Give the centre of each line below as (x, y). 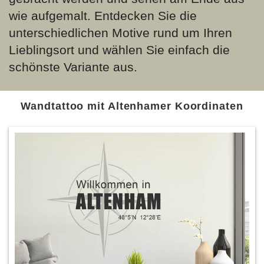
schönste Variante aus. (73, 67)
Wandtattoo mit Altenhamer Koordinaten (132, 106)
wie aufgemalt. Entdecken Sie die (103, 16)
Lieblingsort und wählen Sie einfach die (119, 50)
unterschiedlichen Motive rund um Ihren (121, 33)
